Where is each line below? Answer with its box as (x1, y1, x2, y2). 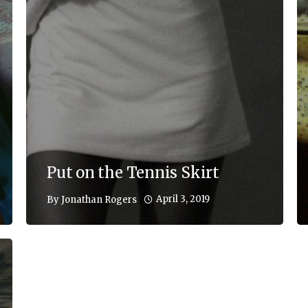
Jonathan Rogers (61, 193, 137, 206)
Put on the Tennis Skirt (47, 163, 219, 183)
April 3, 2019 (156, 193, 210, 206)
